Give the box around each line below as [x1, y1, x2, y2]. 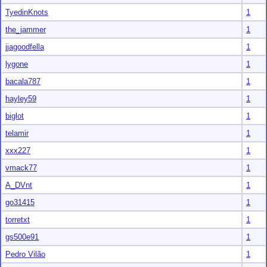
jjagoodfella [5, 42, 44, 51]
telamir [5, 129, 29, 138]
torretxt [5, 215, 30, 224]
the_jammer [5, 25, 46, 34]
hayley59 [5, 94, 36, 103]
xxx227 [5, 146, 30, 155]
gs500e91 [5, 232, 39, 241]
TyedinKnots [5, 8, 48, 17]
